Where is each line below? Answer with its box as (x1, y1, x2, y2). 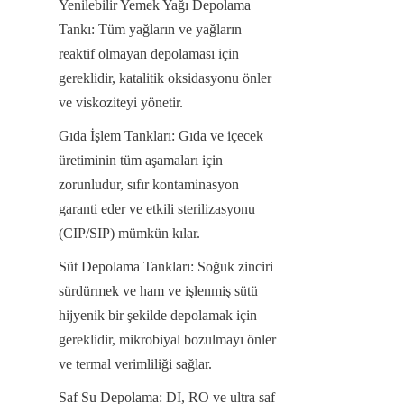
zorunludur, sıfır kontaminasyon (59, 176, 239, 192)
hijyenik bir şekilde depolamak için (59, 307, 257, 323)
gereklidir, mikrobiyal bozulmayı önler (59, 331, 276, 347)
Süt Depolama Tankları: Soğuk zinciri (59, 258, 273, 274)
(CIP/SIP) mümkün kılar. (59, 225, 200, 241)
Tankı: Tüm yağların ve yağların (59, 21, 242, 37)
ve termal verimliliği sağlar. (59, 355, 212, 372)
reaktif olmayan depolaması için (59, 45, 239, 61)
